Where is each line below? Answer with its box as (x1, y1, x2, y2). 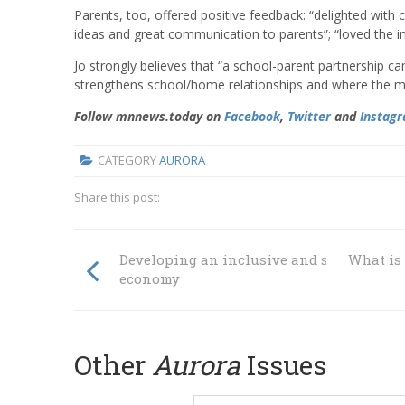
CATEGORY (97, 152, 159, 169)
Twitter (287, 107, 331, 125)
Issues (240, 346, 326, 382)
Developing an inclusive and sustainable (119, 250, 401, 268)
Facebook (224, 107, 280, 125)
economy (119, 268, 180, 287)
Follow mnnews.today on (74, 107, 224, 125)
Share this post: (74, 188, 160, 205)
